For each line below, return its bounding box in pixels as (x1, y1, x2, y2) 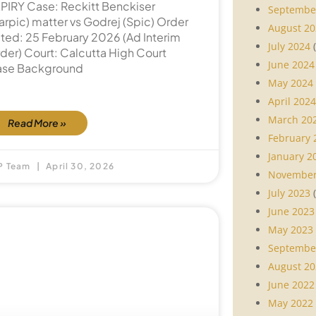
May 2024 (268, 75, 313, 90)
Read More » (8, 116, 66, 130)
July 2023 (268, 186, 310, 200)
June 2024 (268, 57, 315, 71)
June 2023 (268, 204, 315, 218)
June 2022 (268, 277, 315, 291)
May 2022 (268, 296, 313, 310)
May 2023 (268, 222, 313, 236)
